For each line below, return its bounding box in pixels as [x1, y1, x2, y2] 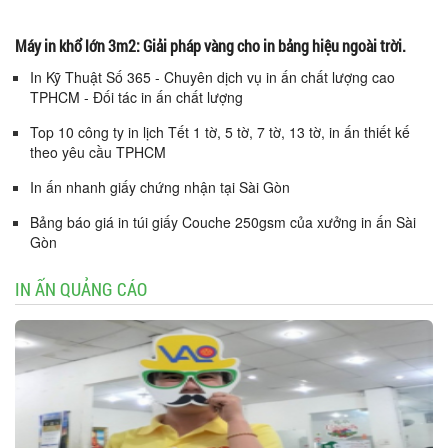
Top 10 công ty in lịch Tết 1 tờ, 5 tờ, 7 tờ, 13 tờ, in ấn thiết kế [30, 122, 410, 143]
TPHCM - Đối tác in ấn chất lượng [30, 87, 243, 108]
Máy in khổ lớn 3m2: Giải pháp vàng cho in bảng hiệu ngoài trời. [15, 35, 406, 57]
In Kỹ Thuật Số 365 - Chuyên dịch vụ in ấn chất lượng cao [30, 67, 395, 88]
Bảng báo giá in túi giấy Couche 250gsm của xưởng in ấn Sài [30, 212, 416, 233]
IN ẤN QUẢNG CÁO [15, 277, 147, 302]
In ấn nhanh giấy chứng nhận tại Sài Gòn [30, 177, 290, 198]
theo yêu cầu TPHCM [30, 142, 166, 163]
